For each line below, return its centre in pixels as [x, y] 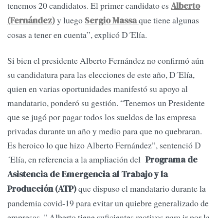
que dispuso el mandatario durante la [142, 189]
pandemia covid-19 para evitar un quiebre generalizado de [108, 203]
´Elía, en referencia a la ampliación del [76, 159]
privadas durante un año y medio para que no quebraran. [105, 131]
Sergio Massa [112, 21]
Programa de [172, 160]
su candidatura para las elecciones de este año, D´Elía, [101, 75]
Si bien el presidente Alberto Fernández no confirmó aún [106, 61]
